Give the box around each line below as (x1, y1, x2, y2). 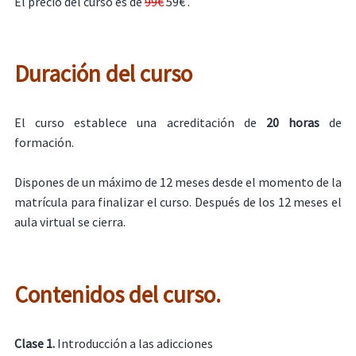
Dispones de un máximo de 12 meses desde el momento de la (14, 174, 342, 191)
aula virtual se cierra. (14, 214, 126, 230)
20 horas (265, 114, 319, 130)
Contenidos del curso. (14, 280, 226, 309)
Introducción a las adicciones (54, 335, 213, 351)
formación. (14, 133, 74, 150)
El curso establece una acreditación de (14, 114, 266, 130)
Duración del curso (14, 59, 197, 89)
